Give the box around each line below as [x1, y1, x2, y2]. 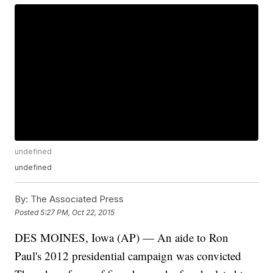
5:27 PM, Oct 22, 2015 [40, 207, 115, 217]
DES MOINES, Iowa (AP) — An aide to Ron [15, 230, 229, 246]
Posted [15, 207, 41, 217]
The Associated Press [28, 193, 124, 205]
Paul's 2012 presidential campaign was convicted [15, 248, 242, 264]
